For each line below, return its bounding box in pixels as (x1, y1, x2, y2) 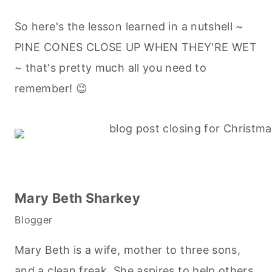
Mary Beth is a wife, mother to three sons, (15, 243, 241, 257)
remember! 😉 (15, 82, 87, 95)
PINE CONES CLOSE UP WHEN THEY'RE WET (15, 41, 257, 54)
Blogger (15, 214, 53, 226)
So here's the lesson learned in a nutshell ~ (15, 20, 243, 33)
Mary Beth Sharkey (15, 190, 141, 206)
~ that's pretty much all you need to (15, 61, 206, 75)
